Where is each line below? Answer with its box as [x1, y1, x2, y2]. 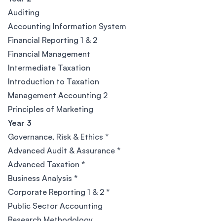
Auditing [8, 7, 39, 17]
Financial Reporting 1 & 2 [8, 35, 97, 45]
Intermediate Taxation [8, 63, 90, 73]
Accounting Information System [8, 21, 126, 31]
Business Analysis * [8, 173, 77, 183]
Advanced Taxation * [8, 159, 85, 169]
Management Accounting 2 [8, 90, 108, 100]
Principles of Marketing [8, 104, 93, 114]
